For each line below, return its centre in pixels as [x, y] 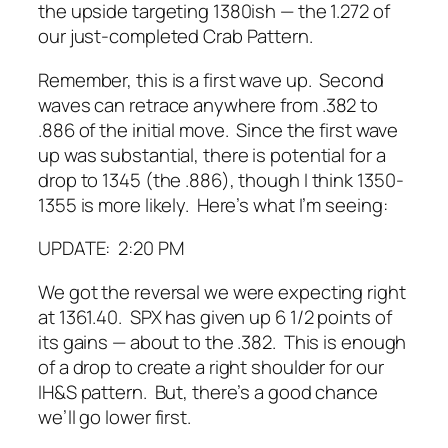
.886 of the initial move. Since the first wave [218, 129]
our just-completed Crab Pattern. [175, 36]
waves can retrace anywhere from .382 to [208, 104]
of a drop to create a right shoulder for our [211, 366]
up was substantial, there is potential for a [212, 154]
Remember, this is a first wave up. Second [211, 79]
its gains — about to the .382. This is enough [222, 341]
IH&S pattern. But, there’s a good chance [208, 391]
